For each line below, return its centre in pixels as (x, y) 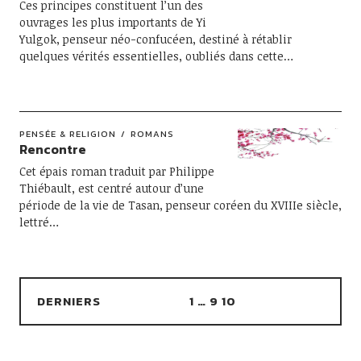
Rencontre (52, 149)
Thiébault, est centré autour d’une (111, 188)
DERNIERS (68, 301)
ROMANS (152, 134)
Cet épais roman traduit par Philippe (116, 171)
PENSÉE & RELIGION (67, 134)
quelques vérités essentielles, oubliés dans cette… (156, 56)
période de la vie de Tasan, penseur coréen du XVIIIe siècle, (180, 205)
